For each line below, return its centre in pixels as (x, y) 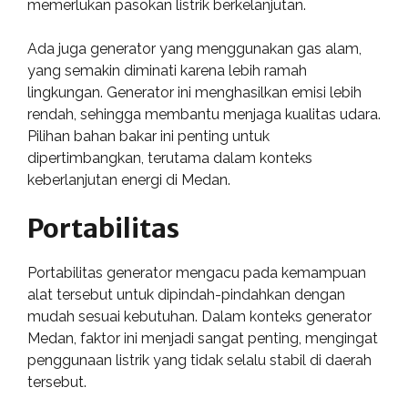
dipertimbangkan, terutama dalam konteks (170, 158)
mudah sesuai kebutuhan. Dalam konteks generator (199, 316)
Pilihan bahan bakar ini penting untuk (148, 136)
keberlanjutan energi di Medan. (129, 180)
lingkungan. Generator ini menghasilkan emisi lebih (194, 92)
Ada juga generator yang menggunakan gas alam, (194, 49)
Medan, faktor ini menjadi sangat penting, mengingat (203, 338)
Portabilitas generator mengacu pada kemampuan (197, 273)
